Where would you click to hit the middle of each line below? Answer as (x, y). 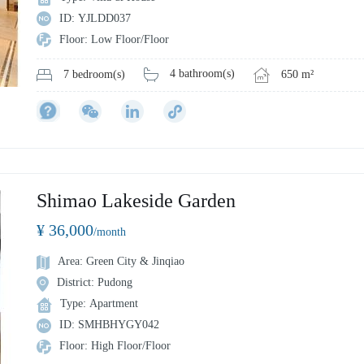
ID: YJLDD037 (95, 18)
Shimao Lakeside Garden (136, 201)
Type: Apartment (99, 304)
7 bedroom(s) (94, 74)
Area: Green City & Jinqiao (121, 262)
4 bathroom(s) (202, 74)
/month (110, 232)
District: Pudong (95, 283)
